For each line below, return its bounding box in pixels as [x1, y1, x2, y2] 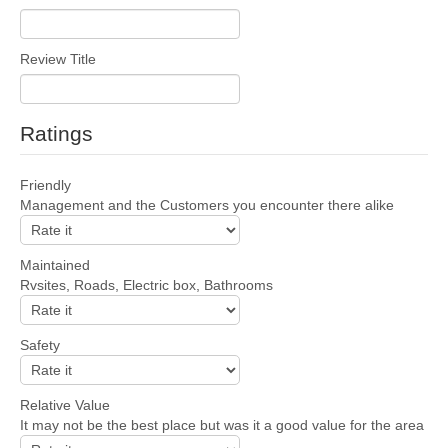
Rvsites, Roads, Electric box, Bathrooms [20, 276, 273, 293]
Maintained [20, 256, 90, 273]
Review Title [20, 50, 96, 67]
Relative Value [20, 396, 110, 413]
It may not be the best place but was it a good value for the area [20, 416, 424, 433]
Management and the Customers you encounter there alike [20, 196, 394, 213]
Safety [20, 336, 60, 353]
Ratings [20, 121, 93, 145]
